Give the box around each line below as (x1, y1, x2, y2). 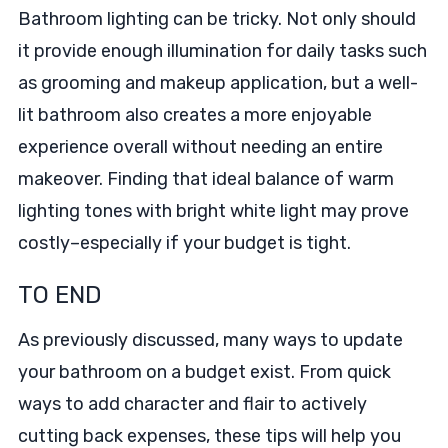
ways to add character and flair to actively (17, 393, 367, 415)
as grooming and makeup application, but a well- (17, 72, 418, 94)
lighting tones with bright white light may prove (17, 200, 409, 222)
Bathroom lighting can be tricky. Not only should (17, 8, 416, 30)
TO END (17, 281, 102, 309)
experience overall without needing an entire (17, 136, 383, 158)
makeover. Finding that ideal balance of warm (17, 168, 394, 190)
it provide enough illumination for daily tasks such (17, 40, 427, 62)
